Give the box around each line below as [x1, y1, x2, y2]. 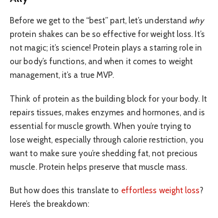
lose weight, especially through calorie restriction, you [10, 134, 203, 145]
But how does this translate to [10, 185, 121, 196]
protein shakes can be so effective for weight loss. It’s [10, 29, 205, 39]
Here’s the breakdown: [10, 199, 89, 209]
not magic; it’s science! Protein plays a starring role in [10, 43, 202, 53]
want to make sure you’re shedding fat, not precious [10, 148, 198, 158]
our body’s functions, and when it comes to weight [10, 56, 193, 67]
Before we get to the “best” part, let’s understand [10, 16, 189, 26]
